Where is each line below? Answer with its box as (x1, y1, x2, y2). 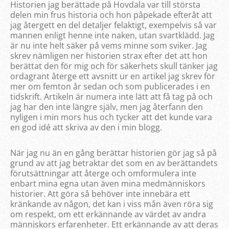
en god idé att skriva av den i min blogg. (10, 121, 162, 133)
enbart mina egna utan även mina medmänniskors (10, 177, 205, 189)
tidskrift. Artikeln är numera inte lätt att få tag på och (10, 90, 213, 102)
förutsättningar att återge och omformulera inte (10, 167, 196, 179)
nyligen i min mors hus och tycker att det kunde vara (10, 111, 212, 123)
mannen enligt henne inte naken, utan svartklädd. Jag (10, 29, 215, 41)
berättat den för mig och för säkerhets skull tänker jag (10, 60, 218, 72)
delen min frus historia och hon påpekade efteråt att (10, 9, 212, 20)
